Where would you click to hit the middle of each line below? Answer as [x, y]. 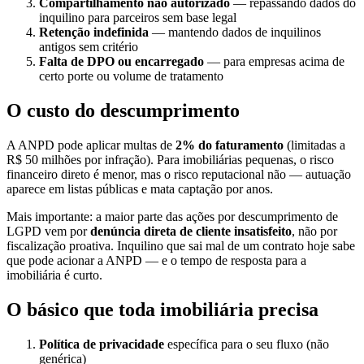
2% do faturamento [230, 145]
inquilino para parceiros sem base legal [138, 18]
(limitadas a [314, 145]
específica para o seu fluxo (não [247, 344]
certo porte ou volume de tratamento [131, 76]
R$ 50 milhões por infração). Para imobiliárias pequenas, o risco [170, 160]
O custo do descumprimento [123, 111]
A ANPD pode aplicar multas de [91, 145]
